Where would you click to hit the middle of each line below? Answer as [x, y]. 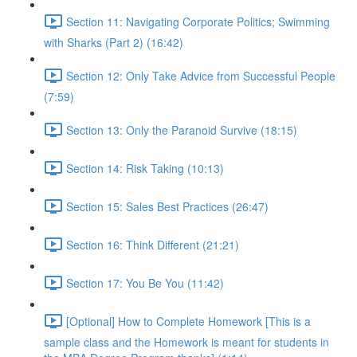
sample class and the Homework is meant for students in [186, 342]
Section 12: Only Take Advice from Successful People [201, 75]
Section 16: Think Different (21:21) [153, 244]
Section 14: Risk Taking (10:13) [145, 168]
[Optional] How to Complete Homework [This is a [188, 321]
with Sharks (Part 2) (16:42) [114, 42]
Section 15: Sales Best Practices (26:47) [167, 206]
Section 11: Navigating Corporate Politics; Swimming [198, 21]
